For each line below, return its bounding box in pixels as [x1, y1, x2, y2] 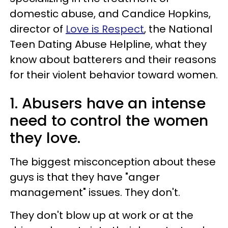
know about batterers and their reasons [10, 52, 216, 67]
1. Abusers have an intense [10, 93, 206, 113]
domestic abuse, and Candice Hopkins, [10, 6, 211, 21]
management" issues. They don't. [10, 185, 180, 199]
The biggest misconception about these [10, 154, 216, 169]
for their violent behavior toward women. [10, 67, 218, 82]
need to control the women [10, 110, 208, 131]
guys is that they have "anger [10, 169, 160, 184]
